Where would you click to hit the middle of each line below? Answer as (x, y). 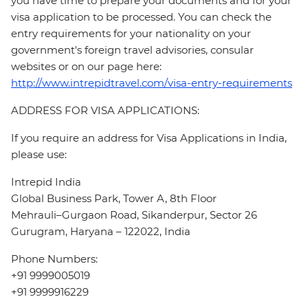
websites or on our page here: (88, 67)
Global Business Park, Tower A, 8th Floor (114, 199)
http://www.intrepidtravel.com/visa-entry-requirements (152, 83)
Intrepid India (46, 182)
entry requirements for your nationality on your (131, 34)
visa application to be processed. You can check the (141, 17)
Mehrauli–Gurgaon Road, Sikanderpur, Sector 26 (134, 215)
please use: (39, 155)
